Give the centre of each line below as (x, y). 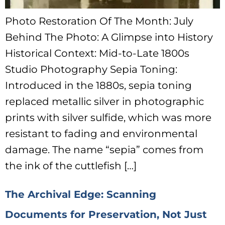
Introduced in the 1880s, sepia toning (98, 85)
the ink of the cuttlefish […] (71, 165)
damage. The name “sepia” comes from (104, 149)
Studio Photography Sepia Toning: (91, 69)
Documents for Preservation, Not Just (106, 215)
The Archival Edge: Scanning (81, 195)
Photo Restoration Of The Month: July (99, 21)
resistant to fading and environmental (101, 133)
